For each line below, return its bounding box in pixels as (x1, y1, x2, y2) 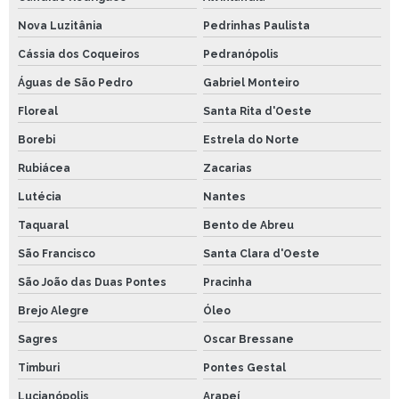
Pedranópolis (202, 48, 279, 61)
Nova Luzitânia (18, 20, 102, 33)
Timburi (18, 362, 60, 375)
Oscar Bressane (202, 333, 294, 346)
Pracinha (202, 276, 252, 289)
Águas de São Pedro (18, 77, 133, 90)
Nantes (202, 191, 246, 204)
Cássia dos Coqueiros (18, 48, 140, 61)
